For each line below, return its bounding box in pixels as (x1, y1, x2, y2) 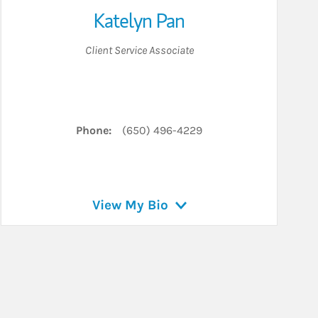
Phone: (76, 124, 111, 138)
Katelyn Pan (94, 7, 185, 35)
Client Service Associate (84, 43, 194, 57)
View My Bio (92, 197, 168, 214)
